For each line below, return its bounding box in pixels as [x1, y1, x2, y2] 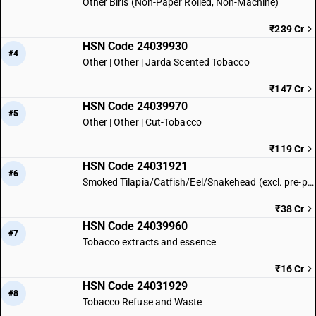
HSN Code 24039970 [82, 99, 188, 113]
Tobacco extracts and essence [82, 236, 216, 248]
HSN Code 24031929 [82, 279, 188, 293]
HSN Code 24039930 [82, 39, 188, 53]
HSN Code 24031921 [82, 159, 188, 173]
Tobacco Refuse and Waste [82, 296, 202, 308]
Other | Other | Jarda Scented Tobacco [82, 56, 250, 68]
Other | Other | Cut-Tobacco [82, 116, 202, 128]
